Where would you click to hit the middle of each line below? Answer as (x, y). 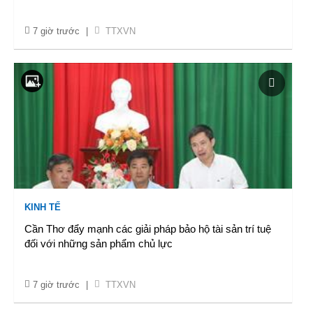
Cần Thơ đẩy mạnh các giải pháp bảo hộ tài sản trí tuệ (148, 229)
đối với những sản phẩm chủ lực (99, 243)
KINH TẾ (43, 207)
